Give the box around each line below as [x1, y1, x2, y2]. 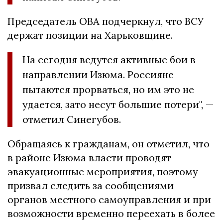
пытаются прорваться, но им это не [22, 83, 194, 96]
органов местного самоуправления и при [7, 193, 211, 206]
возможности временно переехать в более [7, 207, 215, 220]
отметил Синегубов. [22, 112, 121, 125]
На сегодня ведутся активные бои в [22, 53, 196, 66]
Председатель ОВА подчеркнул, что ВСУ [7, 14, 204, 27]
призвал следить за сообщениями [7, 179, 174, 192]
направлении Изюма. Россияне [22, 68, 174, 81]
